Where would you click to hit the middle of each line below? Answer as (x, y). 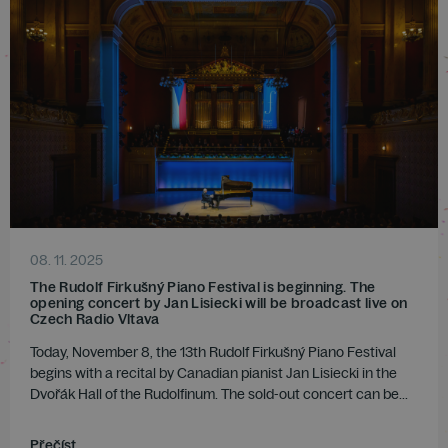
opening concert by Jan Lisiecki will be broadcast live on (219, 302)
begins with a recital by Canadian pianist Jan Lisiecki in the (213, 372)
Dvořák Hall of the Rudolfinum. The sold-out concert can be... (219, 393)
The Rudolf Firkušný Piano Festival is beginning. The (203, 286)
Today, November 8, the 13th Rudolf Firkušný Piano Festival (213, 351)
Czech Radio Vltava (95, 318)
